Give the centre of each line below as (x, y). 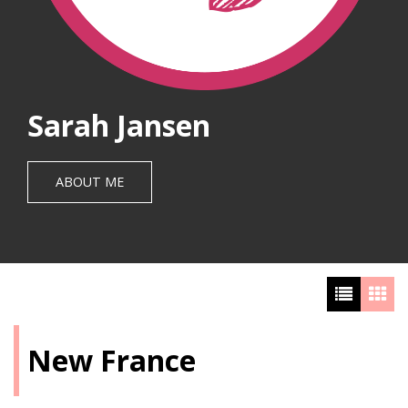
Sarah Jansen (119, 125)
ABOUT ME (90, 181)
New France (112, 360)
